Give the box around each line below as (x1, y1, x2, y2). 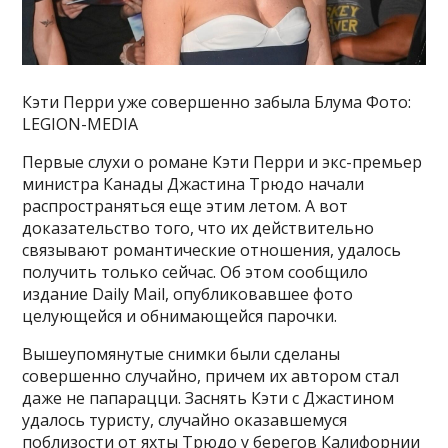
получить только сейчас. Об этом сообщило (22, 260, 369, 283)
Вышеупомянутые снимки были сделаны (22, 342, 341, 365)
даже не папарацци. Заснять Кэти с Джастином (22, 386, 395, 409)
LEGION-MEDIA (22, 112, 139, 135)
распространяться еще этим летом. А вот (22, 194, 349, 217)
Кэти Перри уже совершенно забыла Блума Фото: (22, 90, 412, 113)
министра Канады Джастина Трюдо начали (22, 172, 365, 195)
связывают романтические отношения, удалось (22, 238, 402, 261)
